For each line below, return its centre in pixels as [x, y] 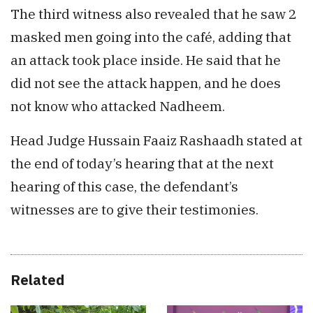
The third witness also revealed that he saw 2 [154, 14]
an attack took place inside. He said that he [146, 60]
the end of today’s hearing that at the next [142, 163]
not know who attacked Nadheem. [118, 106]
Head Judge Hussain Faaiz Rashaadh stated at [156, 140]
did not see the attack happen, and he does [146, 83]
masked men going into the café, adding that [151, 37]
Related [37, 280]
